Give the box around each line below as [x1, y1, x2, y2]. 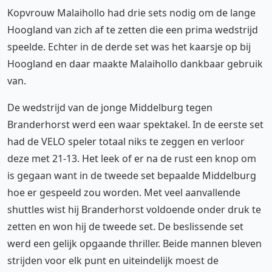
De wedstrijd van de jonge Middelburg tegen [7, 101, 212, 114]
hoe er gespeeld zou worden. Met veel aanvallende [7, 186, 240, 199]
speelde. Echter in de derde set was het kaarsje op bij [7, 40, 251, 53]
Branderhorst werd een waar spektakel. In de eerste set [7, 118, 263, 131]
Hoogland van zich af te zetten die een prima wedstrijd [7, 23, 258, 36]
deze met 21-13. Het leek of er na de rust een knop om [7, 152, 256, 165]
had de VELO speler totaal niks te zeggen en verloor [7, 135, 245, 148]
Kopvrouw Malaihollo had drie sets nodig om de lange [7, 6, 256, 19]
